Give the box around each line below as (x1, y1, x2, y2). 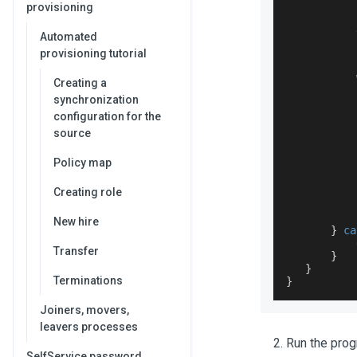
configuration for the (53, 110, 161, 123)
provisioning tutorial (40, 47, 147, 60)
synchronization (53, 93, 139, 106)
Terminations (53, 274, 123, 287)
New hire (53, 215, 99, 228)
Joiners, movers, (40, 304, 129, 316)
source (53, 127, 91, 139)
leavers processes (40, 320, 138, 333)
